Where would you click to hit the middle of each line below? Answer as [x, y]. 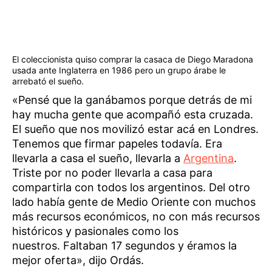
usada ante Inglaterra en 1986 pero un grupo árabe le [119, 70]
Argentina [209, 158]
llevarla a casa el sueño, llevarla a [98, 158]
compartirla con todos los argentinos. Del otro [131, 188]
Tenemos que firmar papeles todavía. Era [117, 144]
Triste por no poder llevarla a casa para [112, 173]
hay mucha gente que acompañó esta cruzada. [133, 115]
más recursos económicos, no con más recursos [136, 217]
